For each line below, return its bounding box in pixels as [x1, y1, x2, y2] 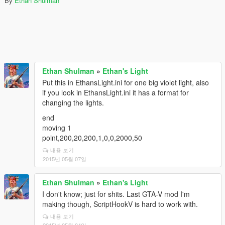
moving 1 [42, 123, 71, 133]
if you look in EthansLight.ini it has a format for [42, 87, 189, 97]
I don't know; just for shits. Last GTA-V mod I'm [42, 189, 190, 199]
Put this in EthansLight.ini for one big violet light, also [42, 77, 209, 87]
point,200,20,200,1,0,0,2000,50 [42, 133, 142, 143]
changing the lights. [42, 97, 104, 107]
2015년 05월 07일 [43, 155, 86, 163]
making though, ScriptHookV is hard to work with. [42, 199, 198, 209]
